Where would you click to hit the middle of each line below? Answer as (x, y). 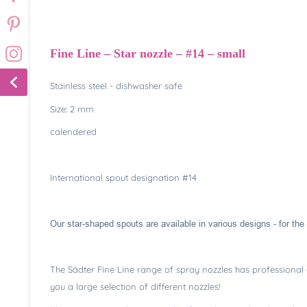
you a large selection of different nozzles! (135, 286)
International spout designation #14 (123, 177)
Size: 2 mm (72, 109)
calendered (73, 132)
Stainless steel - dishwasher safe (116, 86)
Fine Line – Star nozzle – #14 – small (148, 53)
